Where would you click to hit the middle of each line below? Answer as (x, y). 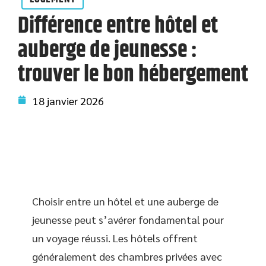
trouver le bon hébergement (133, 75)
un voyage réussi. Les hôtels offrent (115, 238)
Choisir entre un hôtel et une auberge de (125, 201)
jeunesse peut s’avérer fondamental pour (128, 219)
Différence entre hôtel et (118, 26)
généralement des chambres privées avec (127, 256)
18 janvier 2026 (68, 101)
